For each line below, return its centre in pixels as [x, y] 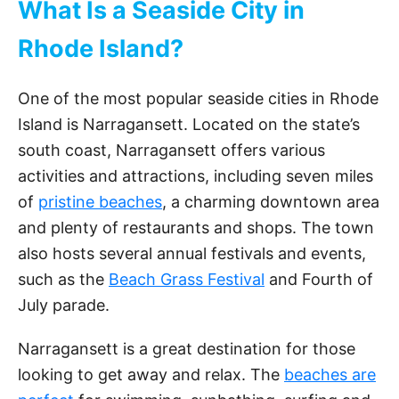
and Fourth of [319, 280]
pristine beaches [100, 202]
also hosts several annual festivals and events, [192, 254]
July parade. [64, 305]
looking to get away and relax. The [151, 375]
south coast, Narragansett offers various [171, 151]
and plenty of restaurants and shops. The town [196, 228]
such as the [63, 280]
